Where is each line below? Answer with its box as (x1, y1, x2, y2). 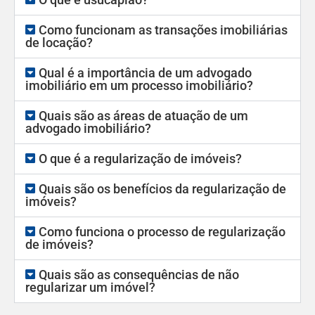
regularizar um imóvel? (25, 279, 155, 295)
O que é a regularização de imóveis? (39, 150, 243, 166)
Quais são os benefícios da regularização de (39, 181, 287, 196)
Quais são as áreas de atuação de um (39, 108, 249, 123)
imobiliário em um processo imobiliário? (25, 77, 253, 93)
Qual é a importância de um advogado (39, 65, 252, 80)
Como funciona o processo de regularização (39, 224, 286, 239)
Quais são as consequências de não (39, 266, 240, 282)
